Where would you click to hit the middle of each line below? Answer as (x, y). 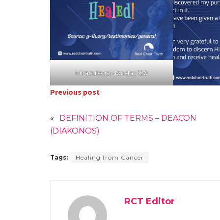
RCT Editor (150, 201)
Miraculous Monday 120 (111, 72)
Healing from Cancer (110, 157)
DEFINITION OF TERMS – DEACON (128, 118)
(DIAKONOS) (75, 131)
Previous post (75, 92)
